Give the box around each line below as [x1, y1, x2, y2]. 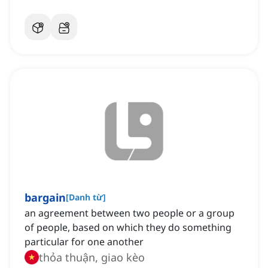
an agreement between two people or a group [25, 206, 234, 220]
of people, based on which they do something [25, 221, 232, 234]
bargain [25, 190, 66, 205]
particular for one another [25, 235, 144, 249]
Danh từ [69, 191, 103, 203]
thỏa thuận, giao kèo [39, 250, 145, 265]
